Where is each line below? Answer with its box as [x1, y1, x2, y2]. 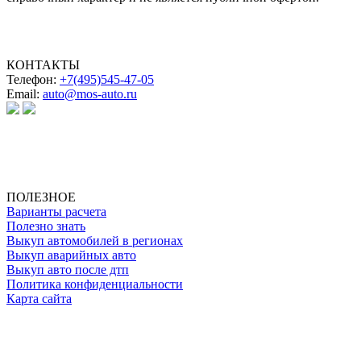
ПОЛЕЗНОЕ [6, 190, 76, 205]
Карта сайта [6, 292, 72, 306]
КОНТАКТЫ [6, 58, 80, 73]
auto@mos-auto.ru [43, 87, 137, 102]
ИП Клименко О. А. [6, 147, 117, 161]
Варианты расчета [6, 205, 106, 219]
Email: [6, 87, 43, 102]
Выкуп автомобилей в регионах [6, 234, 183, 248]
